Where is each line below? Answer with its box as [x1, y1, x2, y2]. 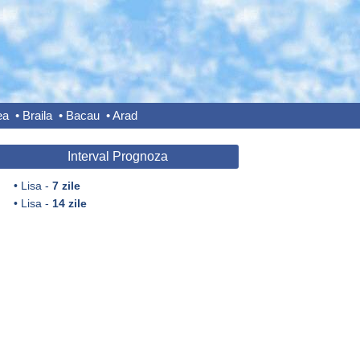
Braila [22, 108, 52, 122]
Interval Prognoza [67, 149, 168, 163]
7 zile [51, 179, 80, 192]
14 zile [51, 197, 87, 210]
